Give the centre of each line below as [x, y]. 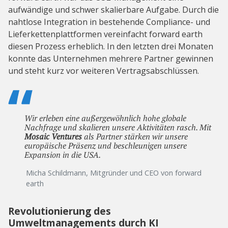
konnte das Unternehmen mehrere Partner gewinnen [111, 58]
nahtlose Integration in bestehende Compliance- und [109, 22]
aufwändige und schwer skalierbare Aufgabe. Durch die [113, 9]
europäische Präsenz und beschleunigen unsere [106, 145]
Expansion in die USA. [63, 154]
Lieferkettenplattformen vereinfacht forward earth [105, 34]
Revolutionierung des [60, 211]
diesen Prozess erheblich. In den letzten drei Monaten [111, 46]
